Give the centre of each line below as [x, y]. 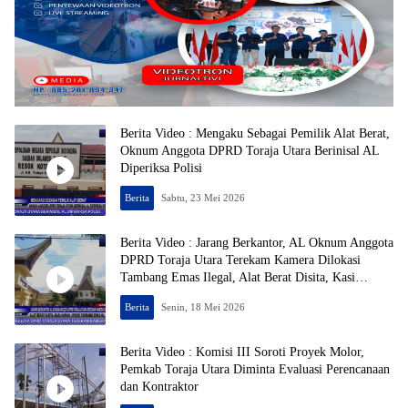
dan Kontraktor [159, 387]
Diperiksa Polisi [161, 168]
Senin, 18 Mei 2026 [203, 307]
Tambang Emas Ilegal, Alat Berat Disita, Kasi [238, 278]
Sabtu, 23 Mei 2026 [203, 198]
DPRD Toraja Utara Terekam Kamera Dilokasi [240, 260]
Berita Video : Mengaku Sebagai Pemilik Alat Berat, [255, 134]
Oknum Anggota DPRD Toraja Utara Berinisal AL [250, 151]
